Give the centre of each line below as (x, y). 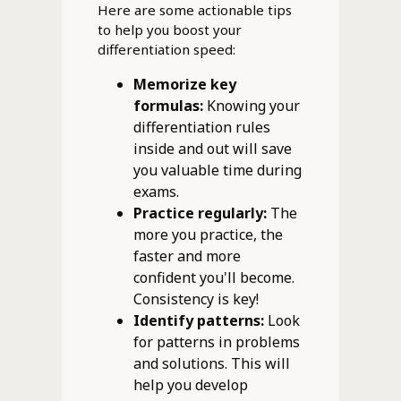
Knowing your (251, 105)
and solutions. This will (211, 363)
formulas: (168, 105)
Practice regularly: (200, 213)
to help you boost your (169, 29)
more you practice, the (208, 234)
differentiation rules (201, 127)
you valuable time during (217, 170)
